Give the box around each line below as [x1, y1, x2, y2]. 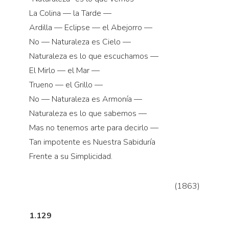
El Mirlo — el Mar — [29, 65, 100, 77]
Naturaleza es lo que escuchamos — [29, 51, 158, 62]
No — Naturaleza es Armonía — [29, 94, 142, 105]
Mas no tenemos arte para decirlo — [29, 122, 158, 134]
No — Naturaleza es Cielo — [29, 36, 131, 48]
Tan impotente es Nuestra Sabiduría [29, 136, 155, 148]
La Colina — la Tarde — [29, 8, 111, 19]
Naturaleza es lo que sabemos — [29, 108, 147, 120]
